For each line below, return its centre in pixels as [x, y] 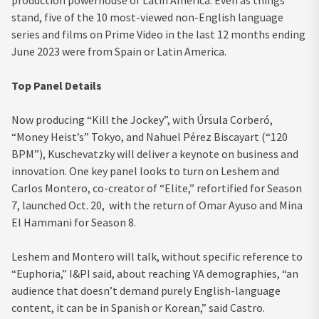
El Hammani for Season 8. [75, 222]
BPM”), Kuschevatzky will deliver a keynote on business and [155, 153]
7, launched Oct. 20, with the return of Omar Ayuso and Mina [157, 205]
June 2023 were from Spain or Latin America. [123, 51]
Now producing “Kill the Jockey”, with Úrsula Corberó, [142, 119]
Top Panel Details [57, 85]
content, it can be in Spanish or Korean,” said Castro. [139, 307]
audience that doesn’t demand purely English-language [146, 290]
